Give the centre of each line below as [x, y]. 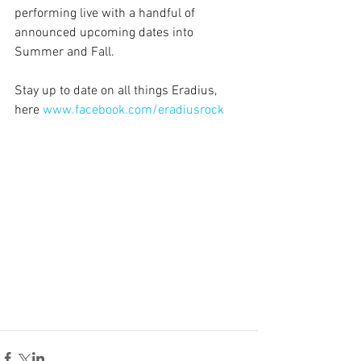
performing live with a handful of [106, 14]
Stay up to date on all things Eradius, [117, 91]
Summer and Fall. [64, 52]
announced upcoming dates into [106, 33]
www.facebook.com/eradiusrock [133, 110]
